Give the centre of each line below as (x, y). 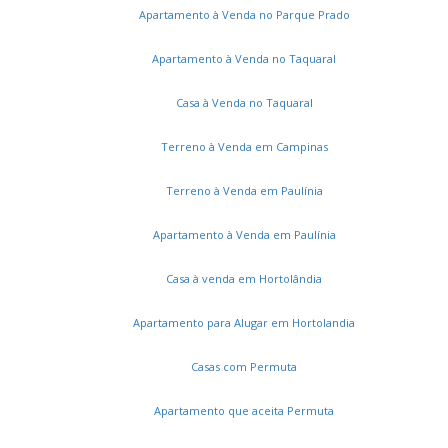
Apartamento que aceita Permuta (244, 410)
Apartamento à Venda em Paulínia (244, 234)
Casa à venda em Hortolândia (244, 278)
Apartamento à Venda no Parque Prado (244, 14)
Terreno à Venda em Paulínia (244, 190)
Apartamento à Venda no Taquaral (244, 58)
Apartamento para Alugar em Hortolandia (244, 322)
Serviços (224, 430)
